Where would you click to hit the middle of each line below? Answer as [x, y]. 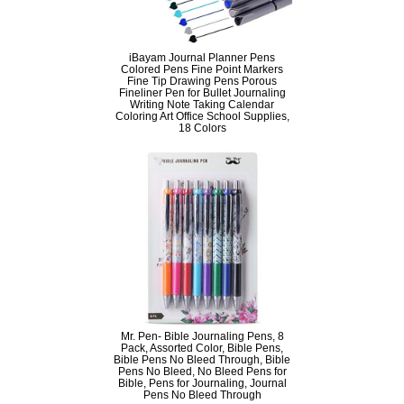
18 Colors [202, 128]
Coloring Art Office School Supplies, [202, 116]
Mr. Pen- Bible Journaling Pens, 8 [202, 336]
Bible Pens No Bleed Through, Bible [202, 360]
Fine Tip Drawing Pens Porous [202, 81]
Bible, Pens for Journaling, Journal [202, 383]
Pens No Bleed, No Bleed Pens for [202, 372]
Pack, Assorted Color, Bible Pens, [202, 348]
